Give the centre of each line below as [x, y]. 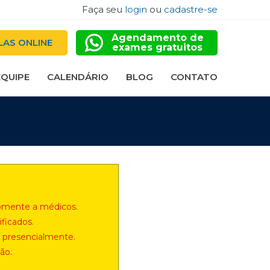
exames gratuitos [157, 47]
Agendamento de [157, 37]
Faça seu [103, 9]
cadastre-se [191, 9]
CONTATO [194, 77]
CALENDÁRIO [78, 77]
